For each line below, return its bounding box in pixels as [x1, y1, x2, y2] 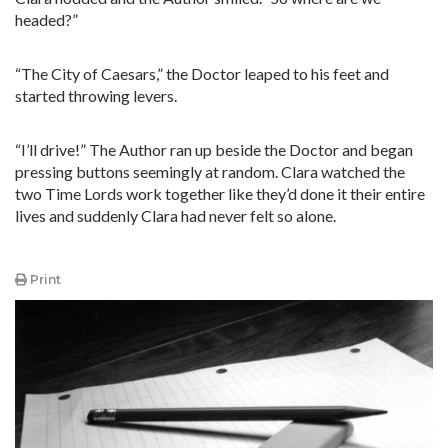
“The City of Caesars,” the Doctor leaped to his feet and [15, 64, 389, 83]
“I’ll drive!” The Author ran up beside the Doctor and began [15, 140, 413, 159]
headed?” [15, 10, 78, 29]
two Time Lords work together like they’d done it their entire [15, 184, 425, 203]
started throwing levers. [15, 86, 177, 105]
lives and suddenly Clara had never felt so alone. [15, 206, 336, 225]
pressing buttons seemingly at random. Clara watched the [15, 162, 405, 181]
